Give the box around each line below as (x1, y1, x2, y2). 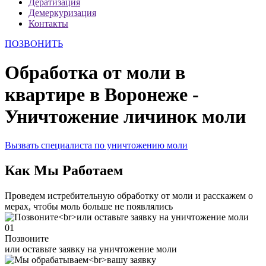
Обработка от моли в (5, 61, 185, 83)
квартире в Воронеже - (5, 83, 199, 105)
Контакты (28, 18, 68, 28)
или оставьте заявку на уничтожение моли (5, 244, 177, 255)
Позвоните (5, 233, 49, 244)
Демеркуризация (28, 7, 96, 18)
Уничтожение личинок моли (5, 105, 246, 127)
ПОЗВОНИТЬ (5, 38, 63, 49)
